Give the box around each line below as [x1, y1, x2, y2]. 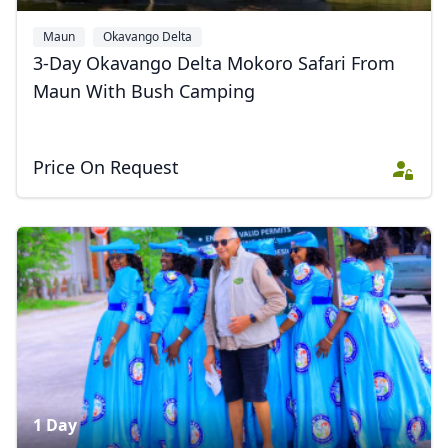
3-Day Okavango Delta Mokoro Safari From [33, 51, 395, 75]
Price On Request [33, 155, 179, 179]
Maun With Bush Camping [33, 79, 255, 103]
